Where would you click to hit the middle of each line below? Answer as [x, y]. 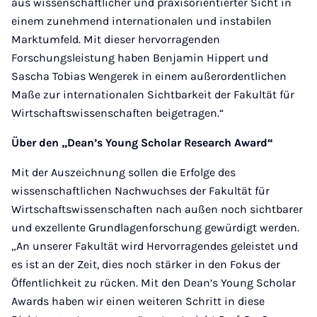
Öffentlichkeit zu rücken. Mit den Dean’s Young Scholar [154, 283]
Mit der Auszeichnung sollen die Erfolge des [123, 172]
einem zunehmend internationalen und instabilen [142, 21]
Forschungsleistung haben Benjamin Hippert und [140, 58]
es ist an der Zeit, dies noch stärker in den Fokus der [146, 264]
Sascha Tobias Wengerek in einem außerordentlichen [149, 76]
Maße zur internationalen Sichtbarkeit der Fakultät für [153, 94]
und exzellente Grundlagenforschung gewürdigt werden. [155, 227]
